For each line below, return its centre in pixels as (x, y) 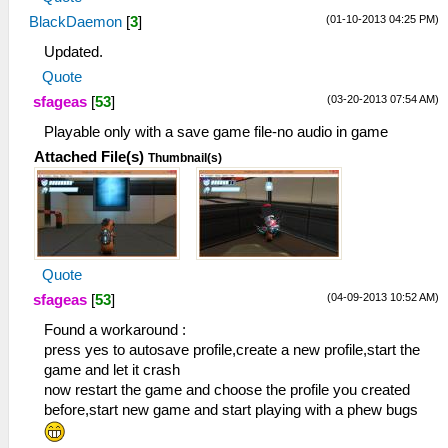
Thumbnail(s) (185, 158)
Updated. (73, 52)
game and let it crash (112, 370)
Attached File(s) (89, 157)
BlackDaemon (75, 22)
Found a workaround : (115, 330)
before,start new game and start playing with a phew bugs (231, 410)
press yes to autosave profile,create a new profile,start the (232, 350)
